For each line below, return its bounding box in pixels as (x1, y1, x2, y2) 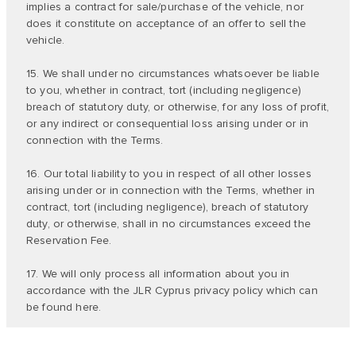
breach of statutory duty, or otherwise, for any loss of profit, (26, 100, 330, 114)
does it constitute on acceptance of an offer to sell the (26, 17, 306, 30)
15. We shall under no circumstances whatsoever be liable (26, 67, 319, 80)
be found (26, 300, 76, 314)
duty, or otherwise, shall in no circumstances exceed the (26, 217, 311, 230)
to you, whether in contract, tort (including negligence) (26, 83, 301, 97)
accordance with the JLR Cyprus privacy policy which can (26, 284, 318, 297)
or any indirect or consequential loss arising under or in (26, 117, 309, 130)
